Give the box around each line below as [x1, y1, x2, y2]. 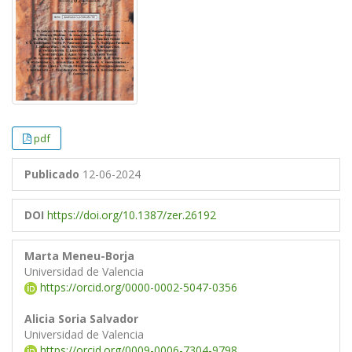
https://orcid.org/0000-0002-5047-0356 [37, 279, 237, 295]
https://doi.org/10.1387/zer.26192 [47, 207, 216, 222]
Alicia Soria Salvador [24, 310, 138, 326]
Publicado [24, 166, 79, 181]
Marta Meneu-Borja [24, 247, 134, 263]
